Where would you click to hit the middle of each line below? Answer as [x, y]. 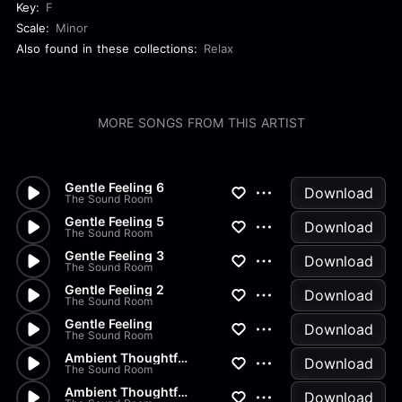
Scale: [33, 28]
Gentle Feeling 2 [114, 289]
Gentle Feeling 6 [114, 187]
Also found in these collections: [107, 48]
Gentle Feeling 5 [114, 221]
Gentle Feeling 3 [114, 255]
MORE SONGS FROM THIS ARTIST [201, 122]
